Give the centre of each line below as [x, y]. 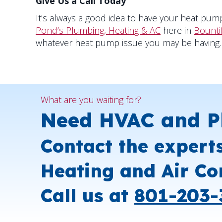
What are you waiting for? [91, 100]
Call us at [87, 196]
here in [177, 30]
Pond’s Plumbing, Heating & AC [98, 30]
